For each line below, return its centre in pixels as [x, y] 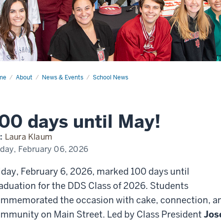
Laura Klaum [29, 137]
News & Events [63, 78]
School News [110, 78]
